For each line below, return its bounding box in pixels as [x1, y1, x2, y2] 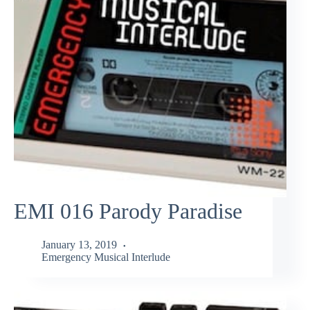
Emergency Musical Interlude [42, 251, 170, 264]
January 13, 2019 [42, 239, 117, 251]
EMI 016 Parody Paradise [14, 198, 242, 224]
